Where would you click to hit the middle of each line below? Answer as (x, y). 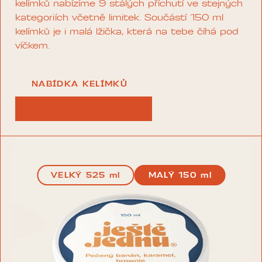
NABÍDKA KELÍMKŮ (80, 84)
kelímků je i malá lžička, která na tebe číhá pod (127, 32)
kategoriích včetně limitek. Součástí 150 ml (119, 18)
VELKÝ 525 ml (86, 176)
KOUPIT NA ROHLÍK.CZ (84, 109)
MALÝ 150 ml (180, 176)
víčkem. (32, 46)
